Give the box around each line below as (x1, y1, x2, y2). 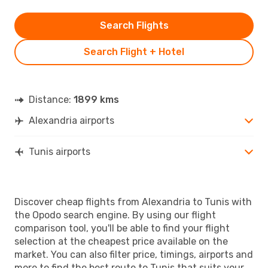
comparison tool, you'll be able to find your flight (14, 222, 230, 234)
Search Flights (99, 19, 169, 31)
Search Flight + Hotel (84, 45, 184, 57)
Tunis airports (29, 145, 90, 157)
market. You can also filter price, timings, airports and (14, 248, 253, 260)
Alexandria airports (29, 114, 114, 126)
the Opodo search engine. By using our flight (14, 209, 216, 221)
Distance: (29, 93, 74, 105)
